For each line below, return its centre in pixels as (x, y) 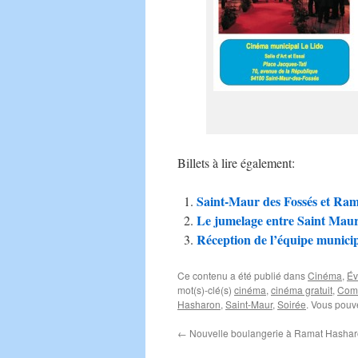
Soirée (292, 304)
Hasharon (199, 304)
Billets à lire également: (236, 163)
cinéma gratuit (302, 290)
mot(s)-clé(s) (206, 290)
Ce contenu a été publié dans (243, 275)
